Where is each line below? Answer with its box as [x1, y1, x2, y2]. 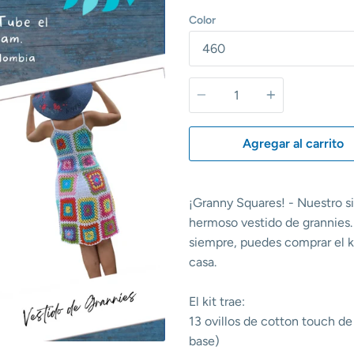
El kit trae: [189, 293, 245, 309]
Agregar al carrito [243, 136, 344, 152]
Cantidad [188, 73, 239, 88]
